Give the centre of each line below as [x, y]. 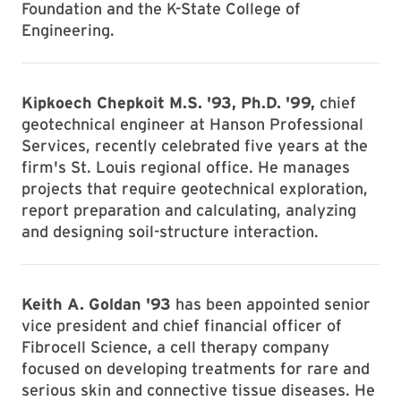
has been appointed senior [271, 304]
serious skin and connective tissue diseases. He [198, 390]
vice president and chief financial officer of [182, 325]
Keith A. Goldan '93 [96, 304]
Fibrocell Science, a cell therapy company [175, 347]
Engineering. [68, 30]
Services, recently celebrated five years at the [195, 145]
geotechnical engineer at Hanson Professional [192, 124]
